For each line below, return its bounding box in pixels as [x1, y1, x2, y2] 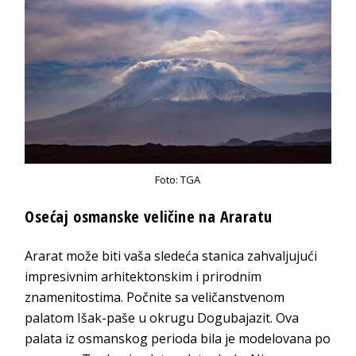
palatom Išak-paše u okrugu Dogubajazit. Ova [25, 309, 300, 327]
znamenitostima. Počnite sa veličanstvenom [25, 288, 285, 307]
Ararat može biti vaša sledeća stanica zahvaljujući [25, 247, 318, 265]
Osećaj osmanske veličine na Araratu [25, 206, 273, 228]
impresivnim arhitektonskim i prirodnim [25, 268, 262, 286]
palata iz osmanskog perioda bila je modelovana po [25, 330, 331, 348]
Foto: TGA [155, 172, 201, 188]
